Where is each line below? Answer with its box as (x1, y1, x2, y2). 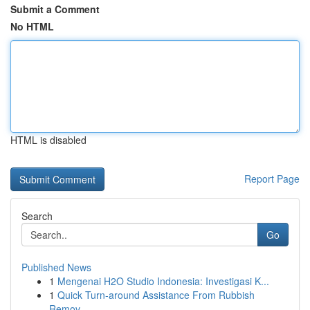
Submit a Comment (10, 2, 100, 16)
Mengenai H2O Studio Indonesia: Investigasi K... (57, 274, 269, 288)
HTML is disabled (10, 133, 86, 147)
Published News (21, 260, 91, 274)
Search (21, 209, 53, 223)
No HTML (10, 19, 54, 33)
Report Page (244, 172, 300, 185)
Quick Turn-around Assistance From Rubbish (57, 288, 255, 302)
